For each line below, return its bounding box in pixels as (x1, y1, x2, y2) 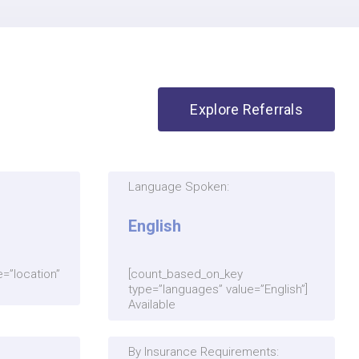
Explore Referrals (190, 101, 304, 119)
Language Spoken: (128, 179, 230, 195)
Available (128, 297, 176, 313)
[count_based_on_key (128, 267, 244, 282)
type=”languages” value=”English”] (128, 282, 309, 297)
